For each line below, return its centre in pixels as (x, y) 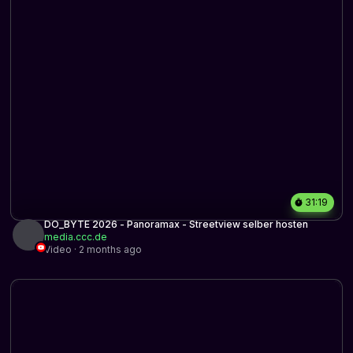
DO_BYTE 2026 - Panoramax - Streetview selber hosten (176, 224)
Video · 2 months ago (93, 249)
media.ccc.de (76, 236)
